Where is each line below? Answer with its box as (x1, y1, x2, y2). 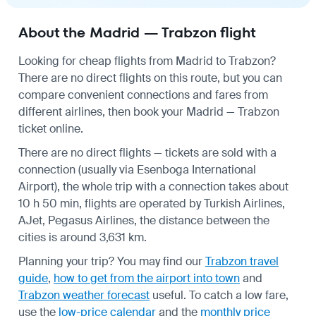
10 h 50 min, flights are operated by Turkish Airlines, (18, 195, 285, 211)
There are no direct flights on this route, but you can (18, 70, 282, 85)
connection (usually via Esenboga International (18, 162, 256, 177)
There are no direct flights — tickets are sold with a (18, 145, 276, 160)
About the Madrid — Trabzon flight (18, 22, 256, 42)
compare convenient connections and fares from (18, 87, 268, 102)
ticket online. (18, 121, 83, 136)
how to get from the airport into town (54, 270, 240, 286)
